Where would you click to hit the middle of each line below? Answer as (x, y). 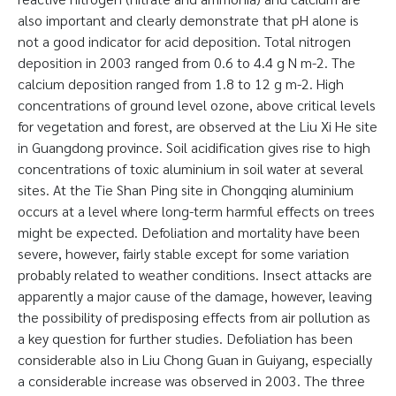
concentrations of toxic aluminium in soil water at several (190, 168)
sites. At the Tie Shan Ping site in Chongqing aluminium (186, 190)
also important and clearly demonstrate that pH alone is (188, 20)
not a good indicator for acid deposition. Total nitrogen (184, 41)
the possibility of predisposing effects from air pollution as (194, 317)
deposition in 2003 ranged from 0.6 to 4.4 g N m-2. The (187, 62)
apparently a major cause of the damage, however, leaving (195, 296)
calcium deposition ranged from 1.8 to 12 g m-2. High (181, 84)
